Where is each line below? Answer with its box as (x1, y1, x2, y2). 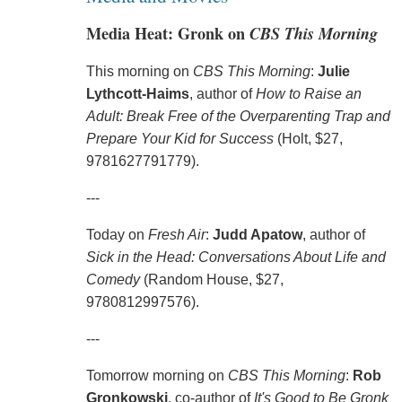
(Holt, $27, (273, 130, 343, 146)
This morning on (85, 63, 193, 79)
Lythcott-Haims (85, 85, 189, 101)
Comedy (85, 271, 140, 287)
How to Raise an (255, 85, 362, 101)
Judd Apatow (212, 226, 302, 242)
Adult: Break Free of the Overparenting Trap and (85, 108, 390, 124)
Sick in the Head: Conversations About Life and (85, 249, 386, 265)
